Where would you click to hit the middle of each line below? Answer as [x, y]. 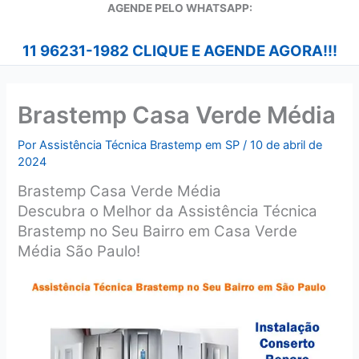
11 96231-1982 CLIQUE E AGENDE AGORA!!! [179, 50]
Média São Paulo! [79, 252]
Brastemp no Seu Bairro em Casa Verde [158, 232]
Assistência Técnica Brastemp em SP [141, 145]
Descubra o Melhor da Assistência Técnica [168, 212]
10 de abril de [286, 145]
